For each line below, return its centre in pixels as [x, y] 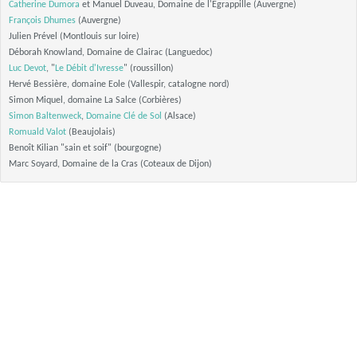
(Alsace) [179, 116]
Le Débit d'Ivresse [89, 69]
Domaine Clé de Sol [124, 116]
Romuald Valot [37, 132]
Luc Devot [27, 69]
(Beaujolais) [91, 132]
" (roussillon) [149, 69]
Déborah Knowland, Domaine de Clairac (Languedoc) [111, 53]
